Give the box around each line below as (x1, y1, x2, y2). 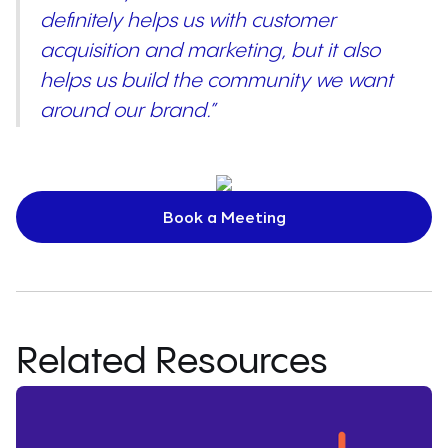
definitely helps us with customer (40, 11, 336, 33)
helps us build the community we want (40, 71, 393, 93)
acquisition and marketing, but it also (40, 41, 380, 63)
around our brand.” (40, 101, 216, 123)
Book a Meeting (162, 207, 286, 227)
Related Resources (16, 344, 328, 382)
